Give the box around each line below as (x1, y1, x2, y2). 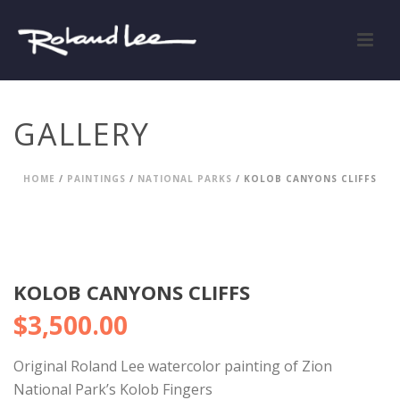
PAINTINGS (67, 172, 126, 185)
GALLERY (13, 113, 150, 154)
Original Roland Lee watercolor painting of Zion (13, 356, 332, 376)
